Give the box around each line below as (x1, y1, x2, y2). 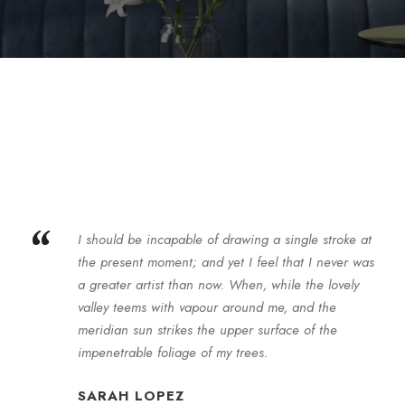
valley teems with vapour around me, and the (78, 297, 337, 317)
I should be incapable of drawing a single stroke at (78, 230, 372, 250)
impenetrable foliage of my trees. (78, 343, 268, 363)
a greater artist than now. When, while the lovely (78, 275, 360, 295)
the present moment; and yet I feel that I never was (78, 252, 375, 272)
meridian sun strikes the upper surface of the (78, 320, 338, 340)
